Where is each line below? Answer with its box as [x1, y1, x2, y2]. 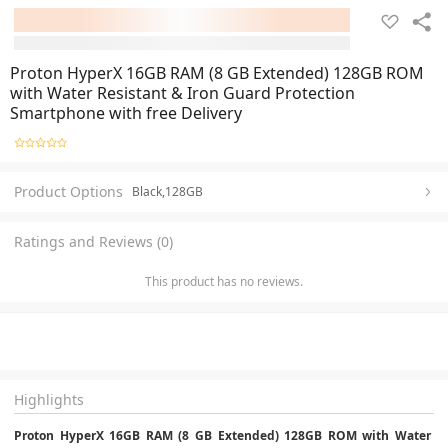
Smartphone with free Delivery [10, 102, 242, 124]
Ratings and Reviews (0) [14, 231, 173, 251]
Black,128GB [132, 182, 203, 200]
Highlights [14, 389, 84, 409]
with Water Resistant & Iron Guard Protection [10, 82, 355, 104]
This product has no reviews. [145, 272, 303, 290]
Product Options [14, 181, 123, 201]
